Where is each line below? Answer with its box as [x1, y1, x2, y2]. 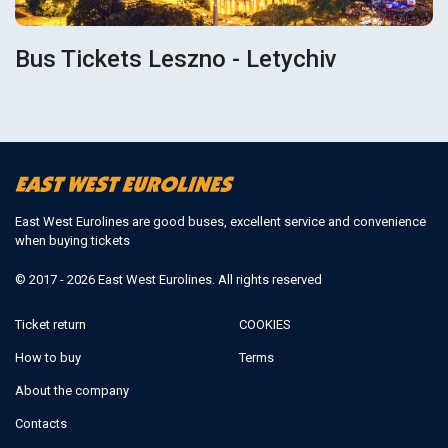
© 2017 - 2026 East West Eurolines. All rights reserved [15, 271, 322, 287]
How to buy [15, 349, 81, 365]
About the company [15, 382, 129, 398]
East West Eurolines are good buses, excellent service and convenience [15, 213, 426, 229]
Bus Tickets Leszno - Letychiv [15, 45, 338, 74]
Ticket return [15, 316, 86, 332]
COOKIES [239, 316, 291, 332]
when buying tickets [15, 232, 130, 248]
